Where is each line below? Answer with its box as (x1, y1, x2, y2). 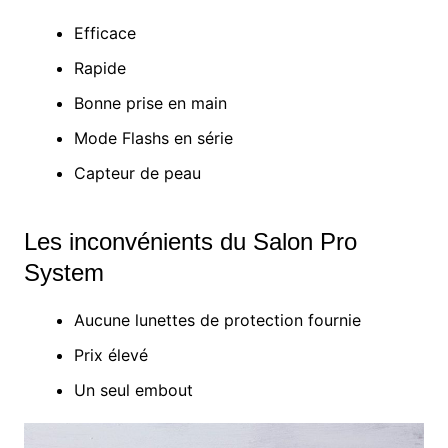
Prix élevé (73, 345, 148, 366)
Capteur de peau (73, 163, 201, 184)
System (23, 259, 104, 287)
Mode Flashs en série (73, 128, 233, 149)
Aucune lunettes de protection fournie (73, 310, 361, 331)
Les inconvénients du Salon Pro (23, 228, 357, 256)
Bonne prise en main (73, 93, 227, 114)
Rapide (73, 58, 126, 79)
